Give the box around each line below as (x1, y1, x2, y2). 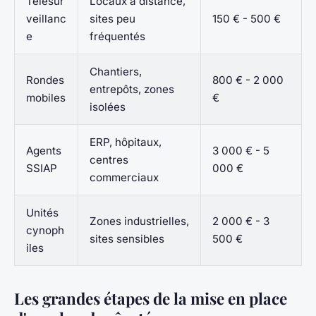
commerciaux (90, 170, 159, 184)
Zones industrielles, (90, 214, 189, 228)
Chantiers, (90, 64, 142, 78)
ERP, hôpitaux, (90, 135, 162, 149)
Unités (26, 205, 59, 219)
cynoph (26, 223, 64, 237)
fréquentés (90, 29, 145, 43)
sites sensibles (90, 231, 164, 245)
